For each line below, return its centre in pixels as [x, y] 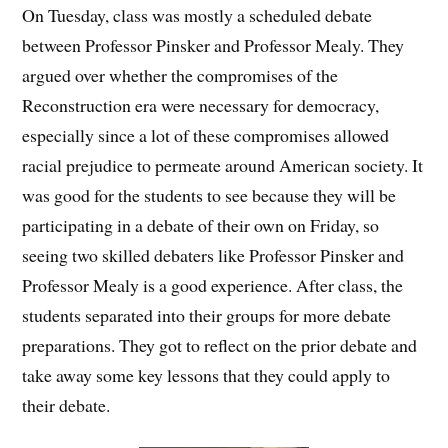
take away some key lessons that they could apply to [206, 375]
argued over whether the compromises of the [180, 75]
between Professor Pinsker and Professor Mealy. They [213, 45]
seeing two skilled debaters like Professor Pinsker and [213, 255]
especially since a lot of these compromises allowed [206, 135]
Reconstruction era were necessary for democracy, [201, 105]
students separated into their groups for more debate [207, 315]
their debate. [66, 405]
